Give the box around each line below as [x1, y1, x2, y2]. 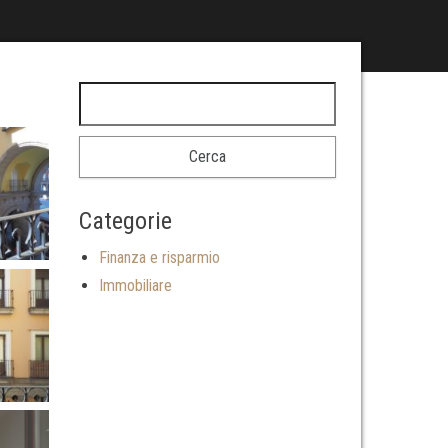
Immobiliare [98, 276, 172, 295]
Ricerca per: [78, 86, 162, 105]
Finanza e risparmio [98, 248, 220, 267]
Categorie [78, 207, 172, 235]
